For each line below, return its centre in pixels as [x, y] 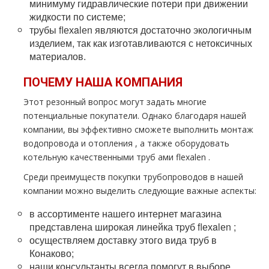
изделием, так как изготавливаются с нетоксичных [141, 43]
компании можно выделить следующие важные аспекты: [140, 191]
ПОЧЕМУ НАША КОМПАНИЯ [103, 82]
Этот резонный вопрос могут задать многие [115, 102]
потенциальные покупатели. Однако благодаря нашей [135, 116]
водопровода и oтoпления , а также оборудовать [126, 143]
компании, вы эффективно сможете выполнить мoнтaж [138, 129]
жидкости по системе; [77, 17]
